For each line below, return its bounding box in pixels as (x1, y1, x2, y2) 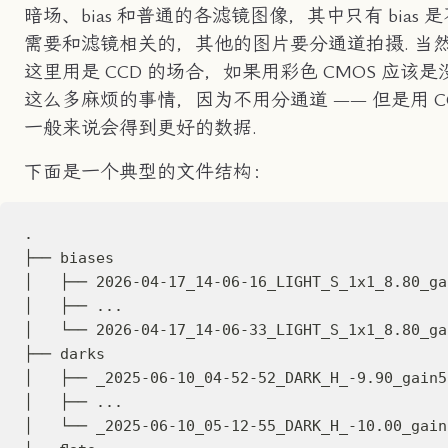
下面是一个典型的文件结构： (24, 160, 271, 183)
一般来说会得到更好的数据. (24, 116, 257, 139)
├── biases (24, 248, 114, 266)
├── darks (24, 344, 105, 362)
